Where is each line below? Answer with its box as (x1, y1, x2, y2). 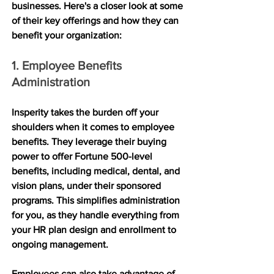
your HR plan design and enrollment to (12, 224, 179, 235)
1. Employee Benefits (12, 58, 125, 72)
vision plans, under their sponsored (12, 180, 163, 191)
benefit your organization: (12, 29, 122, 40)
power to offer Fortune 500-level (12, 150, 155, 161)
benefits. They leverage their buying (12, 136, 169, 147)
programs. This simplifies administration (12, 194, 182, 206)
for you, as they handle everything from (12, 209, 182, 220)
